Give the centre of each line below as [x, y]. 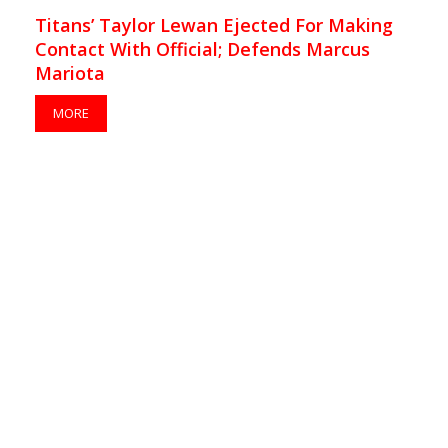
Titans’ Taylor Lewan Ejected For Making [214, 25]
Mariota [70, 73]
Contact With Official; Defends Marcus [202, 49]
